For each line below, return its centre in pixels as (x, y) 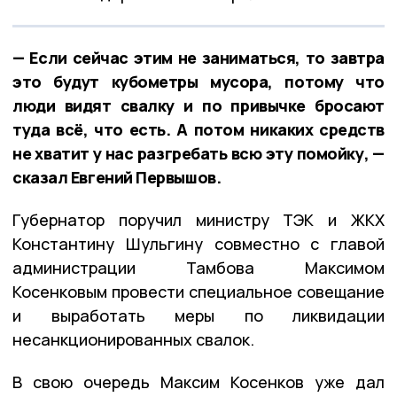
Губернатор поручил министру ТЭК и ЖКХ (198, 220)
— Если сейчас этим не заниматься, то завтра (198, 58)
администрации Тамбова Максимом (198, 268)
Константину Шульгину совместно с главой (198, 244)
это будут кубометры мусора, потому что (198, 82)
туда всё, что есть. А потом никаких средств (198, 130)
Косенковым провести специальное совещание (198, 292)
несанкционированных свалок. (133, 340)
